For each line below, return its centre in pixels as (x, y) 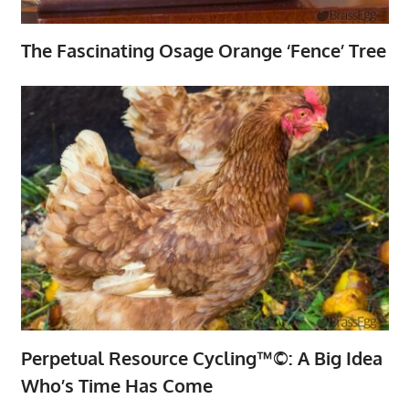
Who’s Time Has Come (116, 385)
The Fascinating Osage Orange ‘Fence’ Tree (203, 51)
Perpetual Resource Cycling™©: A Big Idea (201, 357)
